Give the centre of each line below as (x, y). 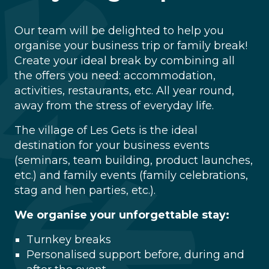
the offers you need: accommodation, (115, 76)
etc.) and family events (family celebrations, (131, 175)
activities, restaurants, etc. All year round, (124, 91)
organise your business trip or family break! (131, 46)
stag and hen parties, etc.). (85, 190)
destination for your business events (112, 145)
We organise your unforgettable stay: (122, 215)
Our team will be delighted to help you (119, 31)
